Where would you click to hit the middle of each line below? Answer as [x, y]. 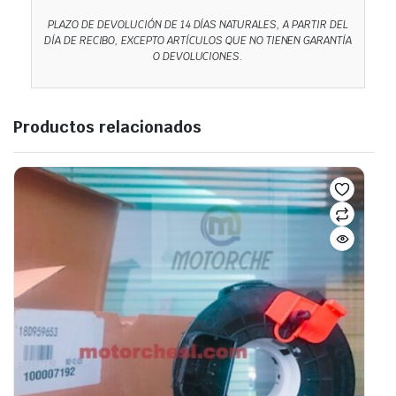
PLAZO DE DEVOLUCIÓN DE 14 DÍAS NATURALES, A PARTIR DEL [198, 25]
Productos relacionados [107, 127]
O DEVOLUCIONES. [198, 57]
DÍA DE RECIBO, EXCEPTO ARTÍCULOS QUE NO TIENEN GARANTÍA [198, 41]
